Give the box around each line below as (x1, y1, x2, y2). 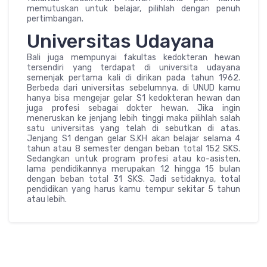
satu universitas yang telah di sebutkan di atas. (27, 123, 240, 133)
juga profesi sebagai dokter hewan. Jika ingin (27, 103, 240, 113)
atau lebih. (27, 194, 67, 204)
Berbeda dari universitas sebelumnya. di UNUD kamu (27, 82, 240, 93)
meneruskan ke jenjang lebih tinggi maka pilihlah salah (27, 113, 240, 123)
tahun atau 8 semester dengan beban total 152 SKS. (27, 143, 240, 154)
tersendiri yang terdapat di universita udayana (27, 62, 240, 73)
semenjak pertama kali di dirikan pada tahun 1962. (27, 72, 240, 83)
